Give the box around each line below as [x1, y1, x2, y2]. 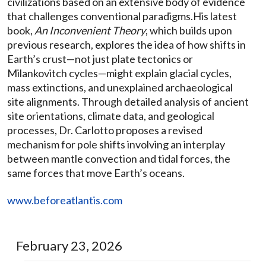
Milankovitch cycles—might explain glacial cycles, [7, 66, 232, 80]
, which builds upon [145, 23, 232, 37]
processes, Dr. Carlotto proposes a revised [7, 123, 202, 137]
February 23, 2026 [16, 237, 122, 254]
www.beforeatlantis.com [7, 193, 122, 207]
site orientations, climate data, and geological [7, 109, 214, 122]
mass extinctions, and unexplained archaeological [7, 80, 233, 94]
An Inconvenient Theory [34, 23, 145, 37]
